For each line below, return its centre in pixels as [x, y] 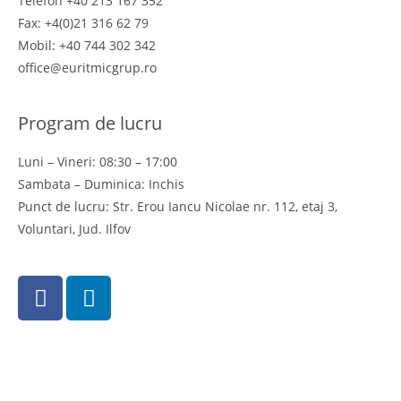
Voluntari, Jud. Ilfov [74, 229]
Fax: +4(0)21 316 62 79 [83, 23]
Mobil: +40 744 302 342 [87, 45]
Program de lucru [90, 123]
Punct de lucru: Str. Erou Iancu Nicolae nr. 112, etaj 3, [178, 206]
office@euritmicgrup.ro [87, 68]
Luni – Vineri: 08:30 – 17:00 [98, 162]
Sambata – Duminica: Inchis [101, 184]
